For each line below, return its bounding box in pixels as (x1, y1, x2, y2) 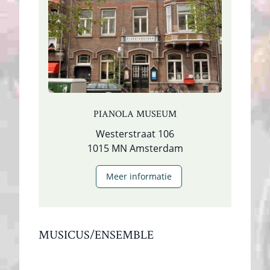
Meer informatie (105, 170, 172, 182)
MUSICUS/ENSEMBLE (39, 227, 154, 243)
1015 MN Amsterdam (87, 141, 183, 155)
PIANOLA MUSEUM (93, 107, 177, 121)
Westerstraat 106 (96, 127, 174, 140)
